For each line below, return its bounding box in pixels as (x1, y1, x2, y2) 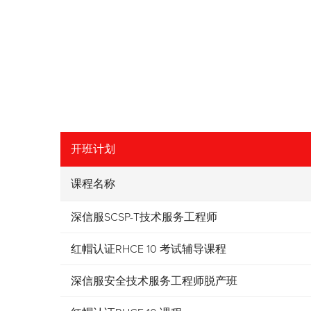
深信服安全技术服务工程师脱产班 (71, 276, 237, 287)
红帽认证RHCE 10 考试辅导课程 (71, 244, 226, 255)
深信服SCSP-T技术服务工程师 (71, 212, 217, 223)
